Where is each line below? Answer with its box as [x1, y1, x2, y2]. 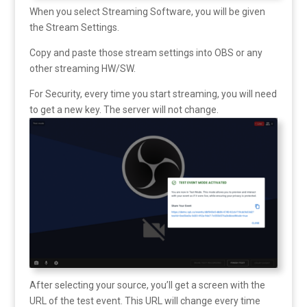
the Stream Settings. [29, 22, 119, 34]
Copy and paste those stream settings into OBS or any [29, 47, 262, 59]
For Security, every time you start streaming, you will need [29, 88, 277, 100]
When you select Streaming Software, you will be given [29, 6, 265, 18]
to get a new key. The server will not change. [29, 104, 219, 116]
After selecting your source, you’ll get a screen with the [29, 279, 265, 291]
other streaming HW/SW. [29, 63, 136, 75]
